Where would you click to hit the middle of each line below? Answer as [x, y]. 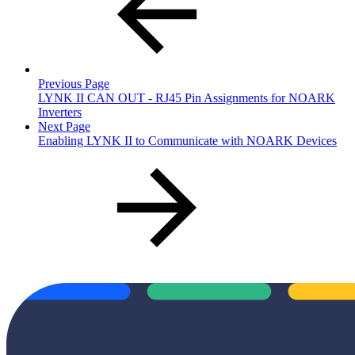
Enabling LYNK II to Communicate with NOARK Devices [187, 140]
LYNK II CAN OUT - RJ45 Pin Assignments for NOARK [187, 97]
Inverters [60, 112]
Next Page [64, 126]
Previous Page [74, 83]
